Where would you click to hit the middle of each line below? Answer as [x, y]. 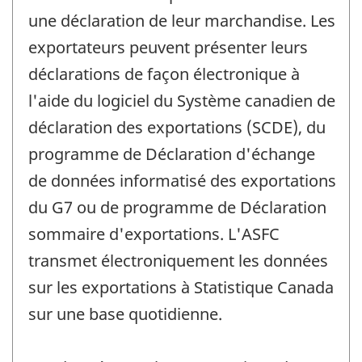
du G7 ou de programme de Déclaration [177, 207]
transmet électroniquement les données [178, 260]
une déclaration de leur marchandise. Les [182, 20]
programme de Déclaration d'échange [172, 154]
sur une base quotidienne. [125, 314]
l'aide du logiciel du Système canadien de [182, 100]
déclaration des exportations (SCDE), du [177, 127]
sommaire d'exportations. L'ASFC [154, 234]
